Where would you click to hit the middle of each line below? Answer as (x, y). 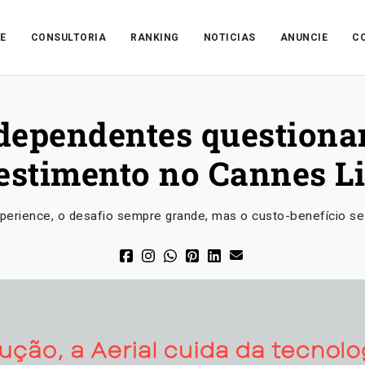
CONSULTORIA (68, 37)
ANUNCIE (304, 37)
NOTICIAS (229, 37)
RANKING (155, 37)
